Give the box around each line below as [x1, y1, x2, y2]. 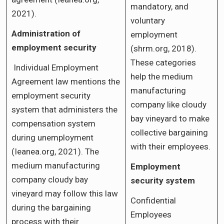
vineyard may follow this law [11, 188, 118, 198]
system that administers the [11, 104, 117, 114]
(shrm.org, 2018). [130, 43, 196, 53]
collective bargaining [130, 127, 208, 137]
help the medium [130, 71, 193, 81]
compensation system [11, 118, 95, 128]
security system [130, 175, 195, 185]
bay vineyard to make [130, 113, 209, 123]
